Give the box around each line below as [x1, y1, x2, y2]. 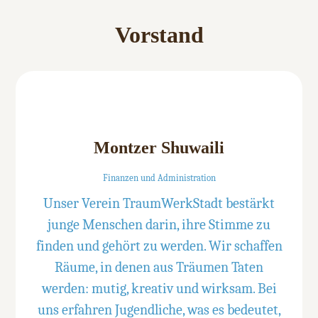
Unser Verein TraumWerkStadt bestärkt [43, 194, 275, 212]
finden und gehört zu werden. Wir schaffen [35, 237, 283, 254]
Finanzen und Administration [102, 172, 216, 183]
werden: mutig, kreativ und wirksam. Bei [41, 280, 277, 297]
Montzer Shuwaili [94, 138, 224, 158]
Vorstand [114, 21, 204, 48]
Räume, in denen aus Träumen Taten [55, 258, 263, 275]
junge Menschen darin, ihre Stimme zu [48, 216, 270, 233]
